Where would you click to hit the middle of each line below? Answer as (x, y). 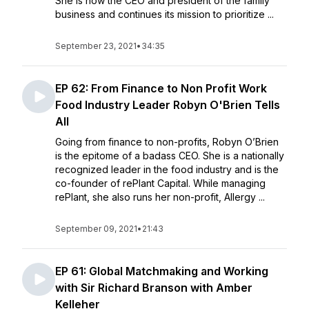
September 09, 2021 (96, 229)
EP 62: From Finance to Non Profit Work (161, 88)
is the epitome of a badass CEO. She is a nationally (170, 156)
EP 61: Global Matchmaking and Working (162, 271)
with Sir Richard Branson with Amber (154, 288)
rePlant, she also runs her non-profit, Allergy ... (160, 197)
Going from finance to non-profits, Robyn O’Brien (167, 142)
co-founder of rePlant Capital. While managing (160, 183)
